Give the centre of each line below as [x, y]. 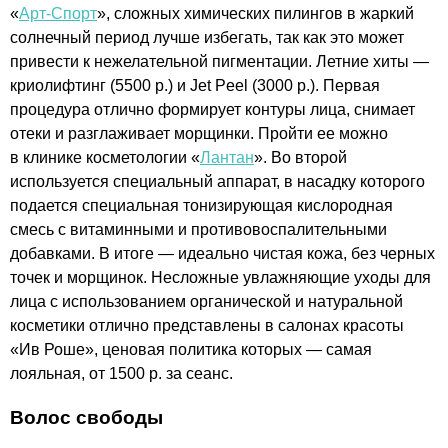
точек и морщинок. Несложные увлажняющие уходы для [220, 278]
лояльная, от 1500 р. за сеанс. [121, 374]
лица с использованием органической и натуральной [206, 302]
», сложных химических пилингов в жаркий [255, 14]
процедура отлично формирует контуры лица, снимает [212, 110]
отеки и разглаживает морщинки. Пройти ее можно [199, 134]
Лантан [227, 158]
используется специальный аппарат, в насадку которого [217, 182]
